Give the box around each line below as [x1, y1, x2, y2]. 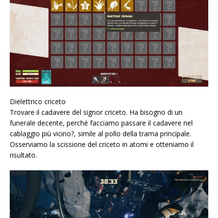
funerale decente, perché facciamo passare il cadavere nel [10, 118, 193, 128]
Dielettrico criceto [10, 97, 66, 107]
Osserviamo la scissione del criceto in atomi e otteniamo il [10, 140, 194, 149]
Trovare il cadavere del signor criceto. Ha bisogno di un [10, 108, 182, 117]
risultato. [10, 150, 37, 160]
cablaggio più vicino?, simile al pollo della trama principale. [10, 129, 191, 139]
